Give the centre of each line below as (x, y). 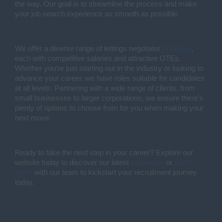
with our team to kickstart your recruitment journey (115, 172)
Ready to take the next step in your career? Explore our (104, 153)
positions (177, 49)
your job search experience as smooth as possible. (98, 14)
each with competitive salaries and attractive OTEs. (98, 58)
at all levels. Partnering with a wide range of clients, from (105, 88)
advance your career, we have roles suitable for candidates (110, 78)
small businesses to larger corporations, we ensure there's (109, 98)
